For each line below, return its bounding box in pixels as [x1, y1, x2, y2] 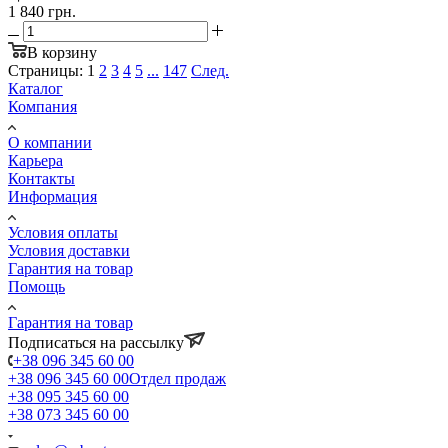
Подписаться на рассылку [8, 333, 184, 351]
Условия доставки [8, 241, 130, 259]
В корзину [27, 43, 97, 61]
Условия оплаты [8, 223, 118, 241]
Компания [8, 97, 77, 115]
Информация [8, 187, 97, 205]
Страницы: [8, 61, 83, 79]
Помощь [8, 277, 65, 295]
